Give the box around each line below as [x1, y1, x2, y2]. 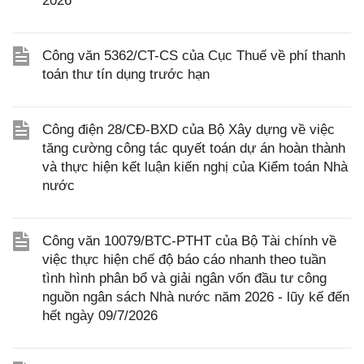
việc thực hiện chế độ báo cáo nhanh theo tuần [42, 252, 326, 268]
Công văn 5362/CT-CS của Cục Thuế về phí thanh [42, 48, 345, 64]
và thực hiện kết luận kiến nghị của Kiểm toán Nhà [42, 159, 348, 175]
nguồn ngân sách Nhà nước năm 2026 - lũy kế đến [42, 289, 349, 305]
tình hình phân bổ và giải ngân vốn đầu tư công [42, 271, 327, 287]
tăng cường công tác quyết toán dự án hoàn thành [42, 141, 345, 157]
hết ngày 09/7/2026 [42, 308, 158, 324]
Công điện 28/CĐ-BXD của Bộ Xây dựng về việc [42, 122, 335, 138]
